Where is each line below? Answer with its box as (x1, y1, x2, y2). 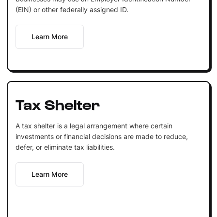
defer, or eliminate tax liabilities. (15, 142, 115, 151)
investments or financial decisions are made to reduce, (15, 132, 188, 140)
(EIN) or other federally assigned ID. (15, 5, 128, 14)
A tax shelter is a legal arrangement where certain (15, 121, 172, 130)
